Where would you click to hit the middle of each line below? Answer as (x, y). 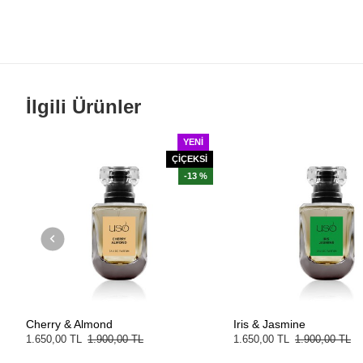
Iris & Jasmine (269, 325)
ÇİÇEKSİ (190, 159)
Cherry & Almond (69, 325)
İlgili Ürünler (83, 107)
